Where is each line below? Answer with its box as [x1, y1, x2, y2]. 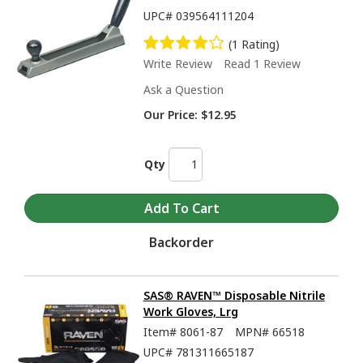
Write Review [143, 56, 212, 72]
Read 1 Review [223, 56, 301, 72]
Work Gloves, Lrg [143, 303, 238, 319]
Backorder [149, 233, 214, 251]
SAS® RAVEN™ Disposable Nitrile [143, 287, 325, 303]
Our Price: [143, 107, 198, 123]
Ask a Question [143, 82, 224, 98]
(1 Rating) [228, 36, 280, 53]
